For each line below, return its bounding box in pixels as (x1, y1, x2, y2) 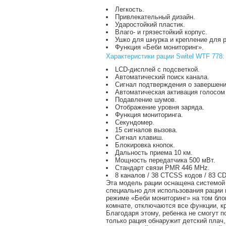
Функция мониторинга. (115, 111, 183, 119)
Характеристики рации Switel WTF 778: (106, 52, 224, 60)
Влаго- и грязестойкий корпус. (115, 28, 207, 36)
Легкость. (115, 6, 144, 13)
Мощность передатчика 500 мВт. (115, 156, 215, 164)
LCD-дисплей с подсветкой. (115, 66, 200, 73)
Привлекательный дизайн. (115, 13, 195, 21)
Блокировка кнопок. (115, 141, 175, 149)
